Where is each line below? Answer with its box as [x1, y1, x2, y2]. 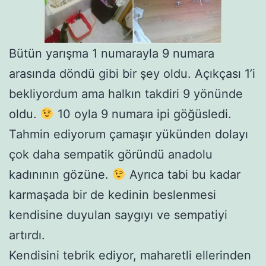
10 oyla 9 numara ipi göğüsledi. [53, 106, 232, 121]
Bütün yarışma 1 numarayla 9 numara [9, 46, 214, 61]
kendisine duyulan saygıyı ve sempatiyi [9, 207, 227, 222]
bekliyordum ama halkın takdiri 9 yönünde [9, 86, 243, 101]
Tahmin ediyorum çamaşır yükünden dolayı [9, 126, 248, 141]
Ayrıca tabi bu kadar [125, 167, 240, 182]
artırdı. [9, 227, 45, 242]
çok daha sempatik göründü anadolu [9, 147, 213, 161]
